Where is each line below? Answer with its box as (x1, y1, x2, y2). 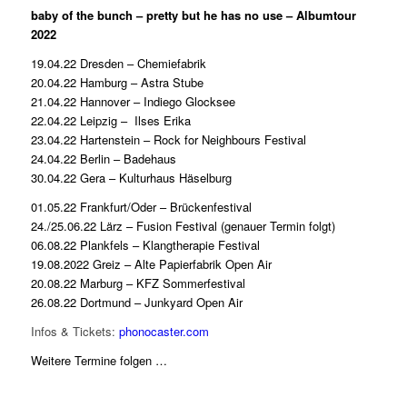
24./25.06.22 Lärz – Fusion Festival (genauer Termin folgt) (30, 217, 335, 235)
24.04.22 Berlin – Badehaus (30, 150, 176, 168)
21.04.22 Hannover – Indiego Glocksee (30, 93, 235, 111)
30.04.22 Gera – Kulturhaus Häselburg (30, 169, 232, 187)
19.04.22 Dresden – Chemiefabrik (30, 55, 206, 73)
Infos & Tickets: (30, 323, 119, 341)
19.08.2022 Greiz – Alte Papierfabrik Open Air (30, 255, 272, 273)
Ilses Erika (134, 112, 191, 130)
